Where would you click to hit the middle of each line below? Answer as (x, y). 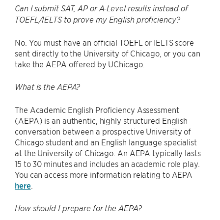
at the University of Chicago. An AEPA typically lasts (108, 152)
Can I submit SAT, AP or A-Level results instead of (101, 8)
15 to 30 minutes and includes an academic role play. (107, 163)
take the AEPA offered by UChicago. (80, 64)
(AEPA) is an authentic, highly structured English (101, 120)
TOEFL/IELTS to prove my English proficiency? (97, 19)
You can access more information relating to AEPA (104, 174)
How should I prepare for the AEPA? (78, 208)
